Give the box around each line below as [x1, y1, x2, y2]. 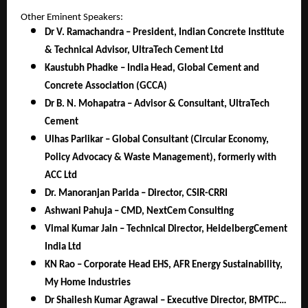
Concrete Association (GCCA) [45, 81, 167, 92]
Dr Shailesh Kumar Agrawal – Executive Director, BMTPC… [45, 296, 287, 307]
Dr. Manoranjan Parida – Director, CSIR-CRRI [45, 188, 228, 199]
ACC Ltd [45, 170, 77, 181]
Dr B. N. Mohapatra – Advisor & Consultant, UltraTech [45, 99, 269, 110]
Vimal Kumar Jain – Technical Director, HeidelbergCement [45, 224, 287, 235]
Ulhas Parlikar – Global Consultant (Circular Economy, [45, 135, 269, 146]
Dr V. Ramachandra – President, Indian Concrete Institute [45, 27, 285, 38]
